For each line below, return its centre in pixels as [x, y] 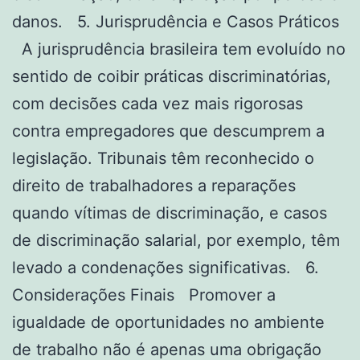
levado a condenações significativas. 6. [166, 267]
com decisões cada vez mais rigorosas [157, 103]
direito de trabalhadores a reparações [154, 185]
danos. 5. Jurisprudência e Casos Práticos [176, 21]
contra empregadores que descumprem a [168, 131]
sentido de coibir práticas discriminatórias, [172, 76]
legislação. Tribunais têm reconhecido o [163, 158]
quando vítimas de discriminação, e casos [170, 213]
